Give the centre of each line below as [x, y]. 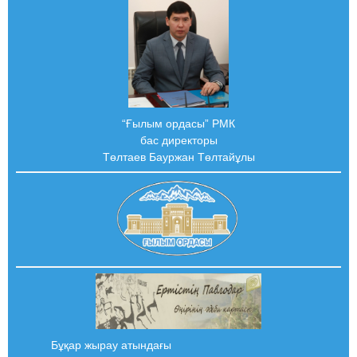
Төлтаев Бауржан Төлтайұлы [178, 157]
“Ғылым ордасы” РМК [178, 123]
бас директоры [178, 140]
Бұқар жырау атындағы [111, 345]
